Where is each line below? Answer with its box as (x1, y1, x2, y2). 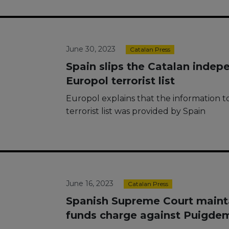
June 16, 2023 (66, 179, 113, 188)
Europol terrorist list (66, 75, 175, 87)
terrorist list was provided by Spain (66, 106, 205, 116)
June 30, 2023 (66, 44, 116, 54)
